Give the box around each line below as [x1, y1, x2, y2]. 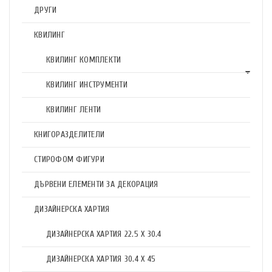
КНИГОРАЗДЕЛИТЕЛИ [34, 129, 104, 140]
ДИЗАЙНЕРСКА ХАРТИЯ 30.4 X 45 [46, 254, 155, 264]
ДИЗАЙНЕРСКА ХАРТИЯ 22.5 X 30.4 [46, 229, 161, 239]
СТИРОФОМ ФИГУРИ [34, 154, 104, 165]
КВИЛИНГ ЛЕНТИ [46, 104, 101, 115]
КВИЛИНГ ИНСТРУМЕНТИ [46, 80, 127, 90]
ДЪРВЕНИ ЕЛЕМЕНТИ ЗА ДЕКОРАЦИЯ [34, 179, 158, 189]
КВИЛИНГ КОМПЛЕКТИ [46, 55, 121, 65]
